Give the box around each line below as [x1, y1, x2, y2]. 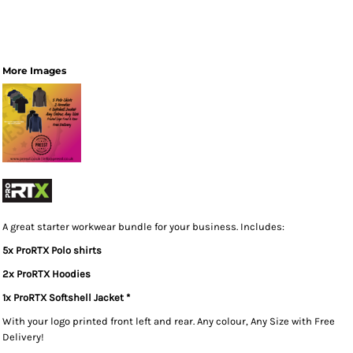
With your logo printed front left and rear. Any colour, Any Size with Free [2, 315, 335, 327]
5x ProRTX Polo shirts [2, 244, 102, 256]
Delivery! [2, 331, 46, 343]
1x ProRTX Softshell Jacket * [2, 292, 130, 303]
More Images [2, 65, 66, 76]
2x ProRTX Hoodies [2, 268, 91, 280]
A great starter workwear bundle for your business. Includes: [2, 221, 284, 232]
